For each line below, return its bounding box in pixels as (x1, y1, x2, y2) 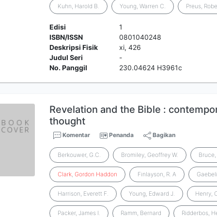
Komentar (61, 131, 91, 139)
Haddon (96, 170, 118, 178)
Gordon (75, 170, 95, 178)
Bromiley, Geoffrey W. (121, 151, 179, 158)
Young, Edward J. (129, 190, 175, 197)
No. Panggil (49, 63, 88, 72)
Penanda (109, 131, 134, 139)
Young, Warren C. (120, 2, 166, 10)
